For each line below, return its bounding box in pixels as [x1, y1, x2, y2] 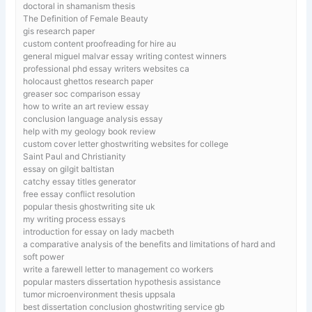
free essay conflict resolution [23, 188, 136, 199]
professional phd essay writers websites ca [23, 63, 190, 74]
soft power [23, 251, 65, 262]
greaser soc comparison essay [23, 88, 141, 99]
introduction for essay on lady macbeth [23, 226, 175, 237]
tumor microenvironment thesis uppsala [23, 288, 176, 299]
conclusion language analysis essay [23, 113, 164, 124]
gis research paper [23, 25, 95, 36]
